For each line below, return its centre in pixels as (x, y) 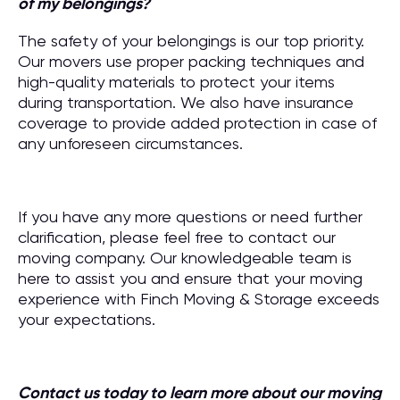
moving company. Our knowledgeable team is (185, 258)
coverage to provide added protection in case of (197, 123)
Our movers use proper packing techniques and (191, 61)
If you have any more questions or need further (190, 217)
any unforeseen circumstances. (130, 143)
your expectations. (87, 319)
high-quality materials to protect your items (176, 82)
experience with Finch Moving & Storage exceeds (199, 299)
